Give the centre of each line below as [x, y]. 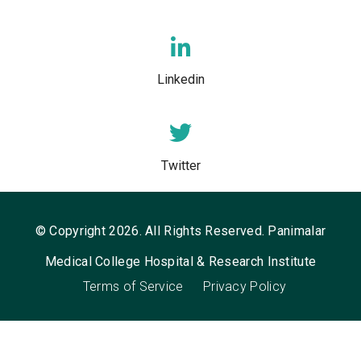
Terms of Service [133, 286]
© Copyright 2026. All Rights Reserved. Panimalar [180, 230]
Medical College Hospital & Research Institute [180, 261]
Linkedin [180, 79]
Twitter [180, 165]
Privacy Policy [245, 286]
